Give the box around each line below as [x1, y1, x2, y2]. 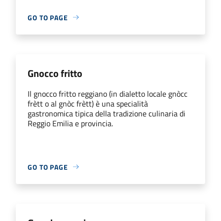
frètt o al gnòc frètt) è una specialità [28, 97, 148, 110]
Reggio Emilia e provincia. [28, 117, 113, 129]
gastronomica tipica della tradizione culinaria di [28, 107, 185, 119]
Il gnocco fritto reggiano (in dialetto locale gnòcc [28, 87, 187, 100]
